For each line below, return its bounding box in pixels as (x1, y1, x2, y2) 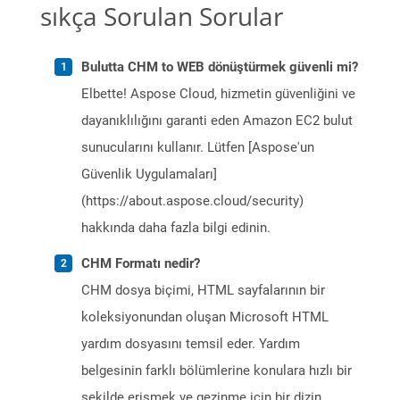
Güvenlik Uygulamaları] (81, 166, 217, 183)
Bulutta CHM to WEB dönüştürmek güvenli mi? (81, 59, 358, 76)
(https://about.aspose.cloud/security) (81, 193, 304, 210)
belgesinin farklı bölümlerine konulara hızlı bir (81, 362, 352, 379)
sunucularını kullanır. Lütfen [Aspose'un (81, 139, 314, 156)
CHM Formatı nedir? (81, 255, 200, 272)
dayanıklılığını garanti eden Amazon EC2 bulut (81, 112, 353, 129)
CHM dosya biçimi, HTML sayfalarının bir (81, 282, 325, 299)
